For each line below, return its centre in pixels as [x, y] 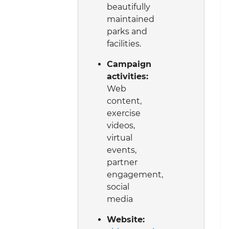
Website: [126, 220]
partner [122, 163]
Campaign [129, 64]
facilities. [124, 44]
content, [124, 101]
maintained [131, 19]
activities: [128, 77]
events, [122, 150]
